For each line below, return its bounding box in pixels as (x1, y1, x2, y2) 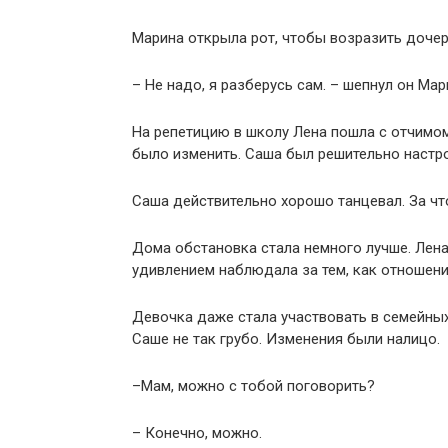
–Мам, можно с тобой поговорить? (132, 377, 375, 395)
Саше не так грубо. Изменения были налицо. (132, 330, 440, 348)
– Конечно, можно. (132, 424, 262, 442)
